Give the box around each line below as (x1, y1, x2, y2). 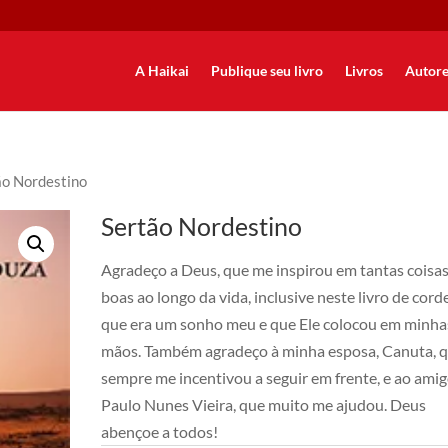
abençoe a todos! (100, 421, 218, 441)
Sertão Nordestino (100, 210, 302, 241)
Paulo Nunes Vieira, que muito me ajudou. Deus (100, 394, 426, 414)
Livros (344, 62, 383, 79)
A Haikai (134, 62, 189, 79)
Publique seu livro (210, 62, 323, 79)
